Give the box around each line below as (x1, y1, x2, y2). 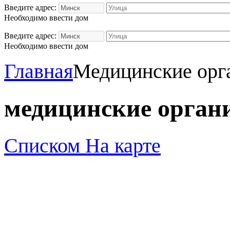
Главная (4, 59, 73, 83)
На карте (85, 133, 161, 157)
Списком (4, 133, 85, 157)
